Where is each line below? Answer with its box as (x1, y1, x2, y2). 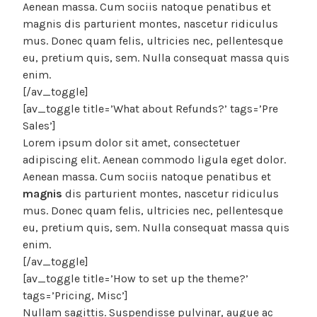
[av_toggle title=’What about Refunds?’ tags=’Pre (23, 102, 278, 116)
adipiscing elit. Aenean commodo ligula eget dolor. (23, 153, 286, 167)
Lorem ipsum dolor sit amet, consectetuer (23, 136, 240, 150)
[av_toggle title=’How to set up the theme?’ (23, 272, 248, 286)
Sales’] (23, 119, 56, 133)
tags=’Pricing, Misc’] (23, 289, 128, 303)
